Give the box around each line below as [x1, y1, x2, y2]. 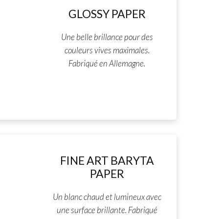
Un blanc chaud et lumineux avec [52, 192, 161, 202]
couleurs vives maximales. [64, 45, 150, 55]
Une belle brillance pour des [61, 32, 153, 42]
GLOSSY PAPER [68, 7, 146, 21]
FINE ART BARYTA [60, 153, 154, 167]
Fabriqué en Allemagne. [68, 58, 145, 68]
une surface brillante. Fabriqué [56, 205, 157, 215]
